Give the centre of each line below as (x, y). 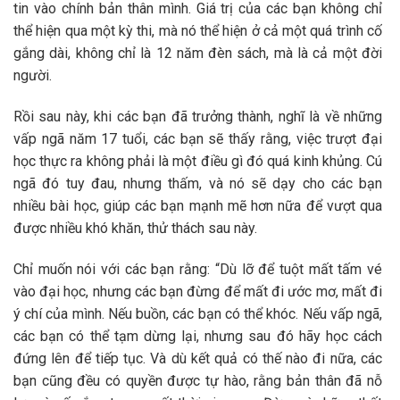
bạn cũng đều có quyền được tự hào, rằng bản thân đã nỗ (198, 380)
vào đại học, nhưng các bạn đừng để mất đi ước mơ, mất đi (198, 291)
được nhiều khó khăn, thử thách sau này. (137, 229)
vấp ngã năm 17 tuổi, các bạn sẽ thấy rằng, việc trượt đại (198, 139)
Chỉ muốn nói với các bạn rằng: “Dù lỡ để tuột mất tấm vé (198, 269)
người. (34, 76)
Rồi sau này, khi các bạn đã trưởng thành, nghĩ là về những (198, 117)
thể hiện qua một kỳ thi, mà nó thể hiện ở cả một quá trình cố (198, 31)
